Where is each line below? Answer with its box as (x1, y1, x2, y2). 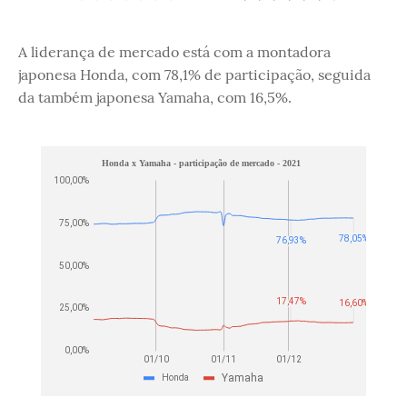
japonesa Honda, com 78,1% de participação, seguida (18, 65, 371, 84)
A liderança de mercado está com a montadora (18, 43, 331, 61)
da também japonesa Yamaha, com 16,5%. (18, 88, 292, 106)
